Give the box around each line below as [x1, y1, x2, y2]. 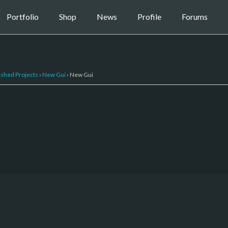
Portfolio [6, 12, 39, 22]
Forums [181, 12, 208, 22]
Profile [137, 12, 161, 22]
